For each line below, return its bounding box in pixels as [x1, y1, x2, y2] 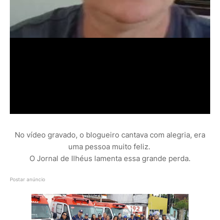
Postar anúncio [10, 176, 45, 183]
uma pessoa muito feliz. [68, 142, 152, 152]
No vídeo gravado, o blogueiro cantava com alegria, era [15, 130, 205, 140]
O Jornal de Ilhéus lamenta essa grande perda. [29, 154, 191, 164]
